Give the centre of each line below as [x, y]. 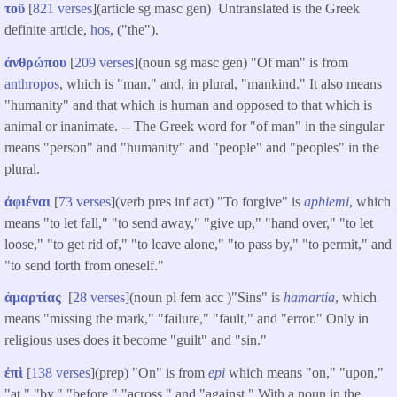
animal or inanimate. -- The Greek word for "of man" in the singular [194, 126]
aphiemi [327, 201]
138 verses [61, 373]
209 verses [104, 62]
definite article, [47, 30]
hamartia [309, 298]
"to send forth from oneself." [84, 265]
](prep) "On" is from [149, 373]
